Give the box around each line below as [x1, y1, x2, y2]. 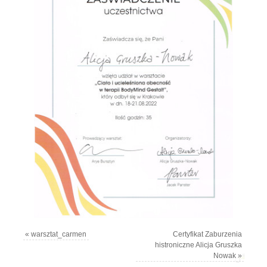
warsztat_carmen [31, 230, 87, 239]
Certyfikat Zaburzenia [172, 230, 242, 239]
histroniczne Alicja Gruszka [154, 241, 242, 250]
